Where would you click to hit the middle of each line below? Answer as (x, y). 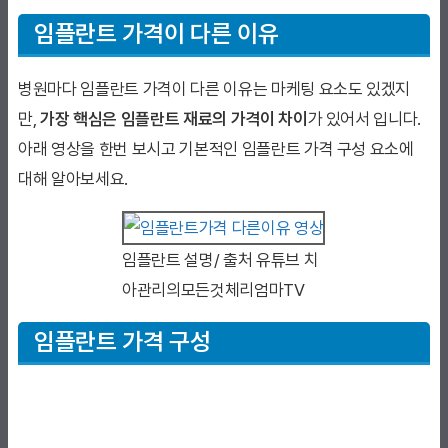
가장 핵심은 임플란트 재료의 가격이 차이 (172, 119)
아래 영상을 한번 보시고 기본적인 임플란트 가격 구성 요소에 (216, 149)
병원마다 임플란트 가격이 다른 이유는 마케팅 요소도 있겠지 (214, 89)
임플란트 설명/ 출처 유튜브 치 (220, 260)
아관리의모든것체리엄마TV (213, 290)
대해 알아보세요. (73, 179)
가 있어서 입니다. (364, 119)
